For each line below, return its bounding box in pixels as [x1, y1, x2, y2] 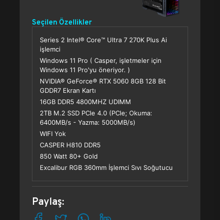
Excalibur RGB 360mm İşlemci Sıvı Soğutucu [40, 164, 173, 171]
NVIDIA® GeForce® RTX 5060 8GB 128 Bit [40, 77, 166, 85]
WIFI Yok [40, 130, 66, 137]
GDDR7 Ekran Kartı [40, 86, 96, 94]
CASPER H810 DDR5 [40, 141, 101, 149]
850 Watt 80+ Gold [40, 152, 98, 160]
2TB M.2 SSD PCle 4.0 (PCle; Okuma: [40, 109, 152, 117]
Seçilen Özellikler [32, 17, 92, 27]
